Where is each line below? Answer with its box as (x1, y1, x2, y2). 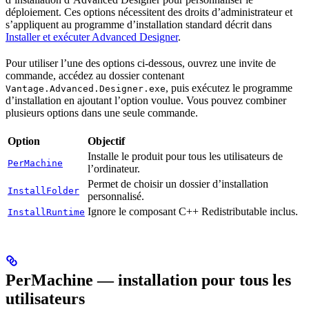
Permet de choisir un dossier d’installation (88, 177, 268, 190)
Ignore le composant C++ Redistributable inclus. (88, 205, 298, 217)
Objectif (88, 134, 125, 147)
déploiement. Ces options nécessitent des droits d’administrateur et (6, 6, 292, 18)
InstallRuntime (8, 206, 85, 217)
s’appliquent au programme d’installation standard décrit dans (6, 18, 272, 30)
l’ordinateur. (88, 162, 140, 175)
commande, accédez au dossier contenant (6, 69, 184, 81)
